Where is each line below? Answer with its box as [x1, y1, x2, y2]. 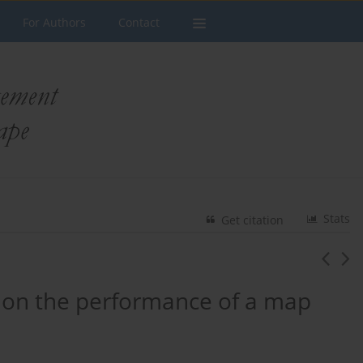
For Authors [23, 15, 86, 30]
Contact [118, 15, 160, 30]
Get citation [221, 211, 284, 228]
